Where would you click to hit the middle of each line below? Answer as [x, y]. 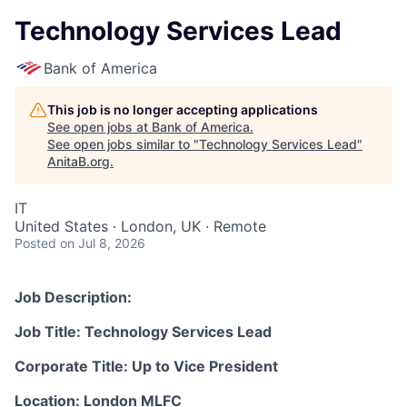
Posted [35, 243]
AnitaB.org [79, 161]
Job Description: [73, 297]
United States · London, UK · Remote [140, 226]
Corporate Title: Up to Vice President [146, 366]
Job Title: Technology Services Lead [143, 332]
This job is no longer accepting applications [183, 109]
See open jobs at [99, 127]
